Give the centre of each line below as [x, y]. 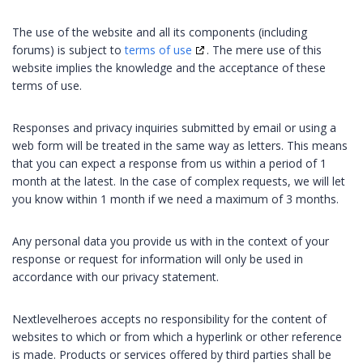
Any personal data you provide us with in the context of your [171, 241]
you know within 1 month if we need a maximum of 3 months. [175, 199]
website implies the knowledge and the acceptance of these [169, 67]
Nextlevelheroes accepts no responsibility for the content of [169, 318]
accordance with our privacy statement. [115, 276]
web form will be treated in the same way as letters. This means [180, 145]
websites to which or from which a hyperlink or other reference [177, 336]
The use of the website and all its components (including [160, 32]
